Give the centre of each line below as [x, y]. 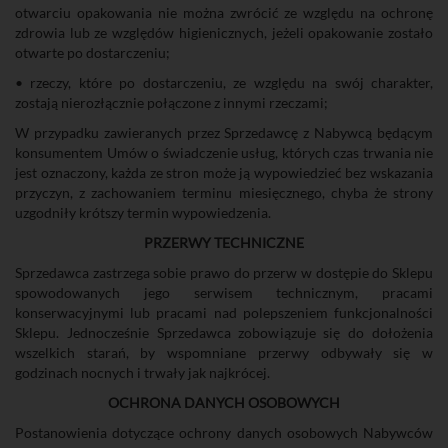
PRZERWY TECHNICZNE [224, 242]
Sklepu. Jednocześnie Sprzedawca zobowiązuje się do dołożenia [224, 332]
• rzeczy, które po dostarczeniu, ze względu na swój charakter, [224, 82]
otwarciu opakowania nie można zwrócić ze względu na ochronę [224, 12]
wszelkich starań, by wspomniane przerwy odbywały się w [224, 352]
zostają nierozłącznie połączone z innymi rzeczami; [171, 102]
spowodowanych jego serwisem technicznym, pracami [224, 292]
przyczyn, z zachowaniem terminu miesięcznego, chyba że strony [224, 192]
